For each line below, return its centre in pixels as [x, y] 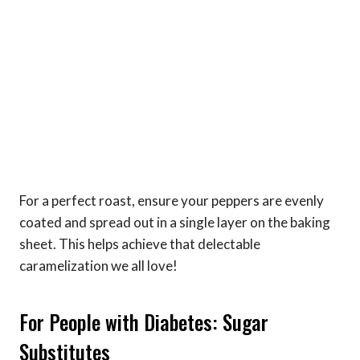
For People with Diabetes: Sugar [144, 321]
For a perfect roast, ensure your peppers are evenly [172, 201]
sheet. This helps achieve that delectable [140, 244]
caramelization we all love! [98, 266]
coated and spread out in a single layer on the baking [175, 223]
